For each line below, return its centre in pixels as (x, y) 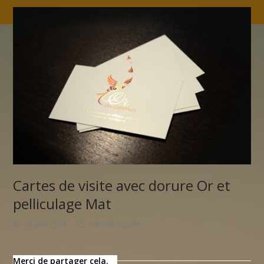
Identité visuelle (115, 224)
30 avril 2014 (45, 224)
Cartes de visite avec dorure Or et (122, 185)
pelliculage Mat (62, 203)
